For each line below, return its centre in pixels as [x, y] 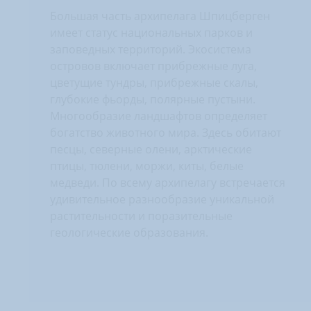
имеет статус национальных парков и [151, 33]
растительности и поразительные [141, 216]
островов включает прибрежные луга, [153, 66]
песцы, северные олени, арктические [151, 149]
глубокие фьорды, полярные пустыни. [153, 99]
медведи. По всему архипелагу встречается [168, 183]
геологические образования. [129, 233]
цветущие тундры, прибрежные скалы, [154, 83]
